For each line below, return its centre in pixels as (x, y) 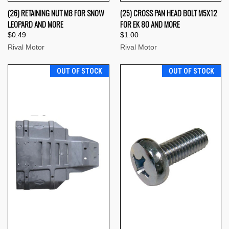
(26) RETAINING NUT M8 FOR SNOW (56, 13)
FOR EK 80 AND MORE (150, 24)
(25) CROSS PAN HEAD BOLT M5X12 (168, 13)
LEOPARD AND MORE (36, 24)
